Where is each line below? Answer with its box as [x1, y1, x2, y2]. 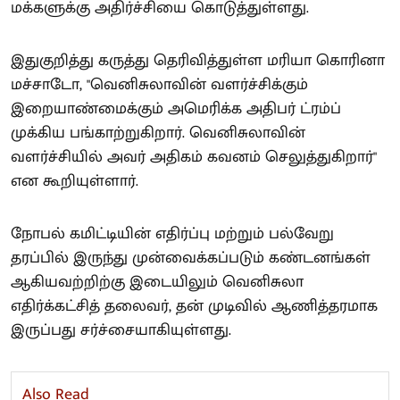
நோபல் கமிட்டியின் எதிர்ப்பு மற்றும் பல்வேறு [11, 220, 334, 247]
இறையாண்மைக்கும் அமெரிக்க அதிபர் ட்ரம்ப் [11, 95, 341, 122]
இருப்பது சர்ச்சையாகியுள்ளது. [11, 316, 231, 344]
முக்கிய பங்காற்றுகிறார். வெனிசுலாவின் [11, 119, 305, 146]
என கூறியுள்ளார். [11, 167, 138, 195]
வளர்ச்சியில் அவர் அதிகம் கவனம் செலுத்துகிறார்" [11, 143, 377, 171]
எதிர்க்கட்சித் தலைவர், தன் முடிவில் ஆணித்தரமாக [11, 292, 378, 320]
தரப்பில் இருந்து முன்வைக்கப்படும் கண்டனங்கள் [11, 244, 371, 271]
